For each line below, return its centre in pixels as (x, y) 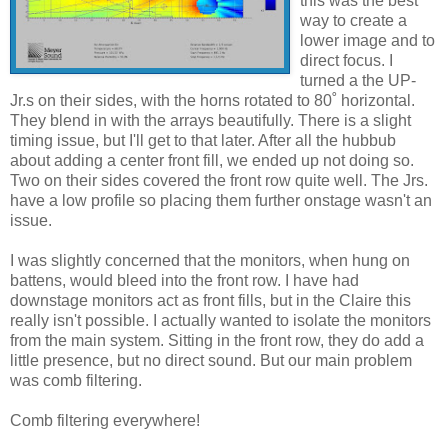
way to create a (353, 21)
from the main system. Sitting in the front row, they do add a (217, 341)
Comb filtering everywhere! (105, 421)
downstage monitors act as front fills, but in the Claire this (210, 301)
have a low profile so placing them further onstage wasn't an (221, 201)
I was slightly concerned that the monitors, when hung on (210, 261)
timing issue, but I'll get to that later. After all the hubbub (203, 141)
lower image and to (367, 41)
